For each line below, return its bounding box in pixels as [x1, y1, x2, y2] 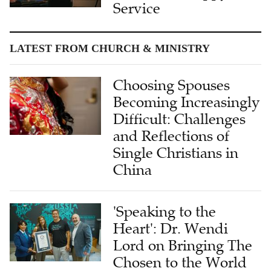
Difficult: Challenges [113, 110, 246, 129]
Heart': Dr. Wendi [113, 220, 229, 238]
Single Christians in [113, 144, 239, 163]
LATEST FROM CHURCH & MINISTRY [10, 42, 210, 55]
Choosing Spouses [113, 76, 230, 95]
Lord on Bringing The [113, 237, 253, 255]
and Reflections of [113, 127, 230, 146]
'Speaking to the [113, 203, 217, 221]
